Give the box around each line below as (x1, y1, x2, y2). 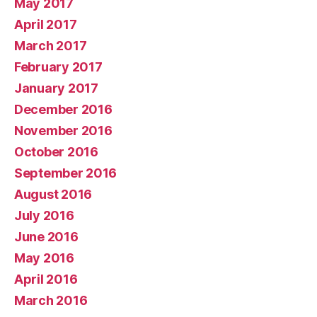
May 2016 (14, 250, 74, 265)
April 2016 (14, 271, 78, 287)
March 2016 (14, 292, 88, 308)
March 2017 (14, 38, 87, 53)
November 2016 (14, 122, 113, 138)
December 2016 (14, 101, 113, 117)
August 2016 (14, 186, 93, 202)
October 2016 (14, 144, 98, 159)
